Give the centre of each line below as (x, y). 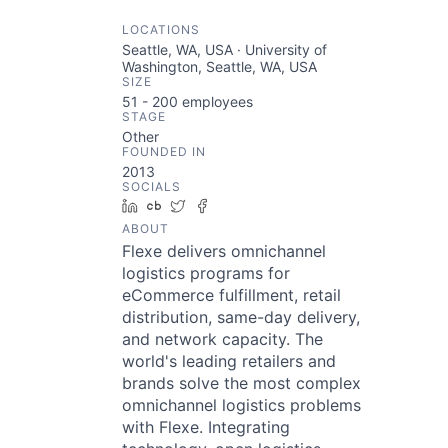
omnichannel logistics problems (241, 405)
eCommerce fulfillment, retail (231, 295)
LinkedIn (173, 206)
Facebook (249, 206)
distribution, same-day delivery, (241, 317)
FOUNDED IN (164, 152)
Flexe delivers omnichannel (224, 251)
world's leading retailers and (229, 361)
